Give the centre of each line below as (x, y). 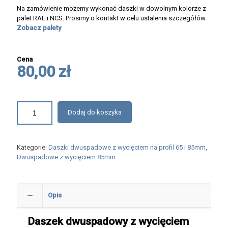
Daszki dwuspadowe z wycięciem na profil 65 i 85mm (127, 148)
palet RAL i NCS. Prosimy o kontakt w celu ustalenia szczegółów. (112, 18)
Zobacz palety (39, 28)
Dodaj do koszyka (95, 112)
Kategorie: (33, 148)
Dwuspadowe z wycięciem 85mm (66, 157)
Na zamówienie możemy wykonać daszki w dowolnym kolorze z (111, 9)
